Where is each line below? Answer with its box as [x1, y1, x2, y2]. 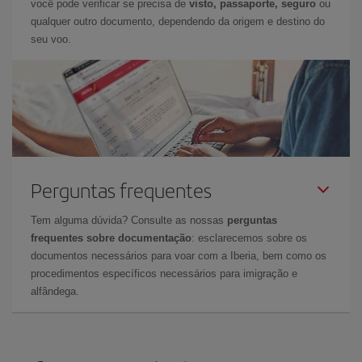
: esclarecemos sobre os [192, 232, 307, 244]
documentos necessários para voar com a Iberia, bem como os [31, 250, 326, 262]
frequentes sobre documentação [31, 232, 192, 244]
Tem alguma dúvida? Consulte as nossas [31, 214, 227, 226]
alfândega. [31, 285, 79, 297]
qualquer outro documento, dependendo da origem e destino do [31, 15, 325, 27]
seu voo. [31, 33, 71, 45]
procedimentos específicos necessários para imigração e [31, 267, 297, 280]
